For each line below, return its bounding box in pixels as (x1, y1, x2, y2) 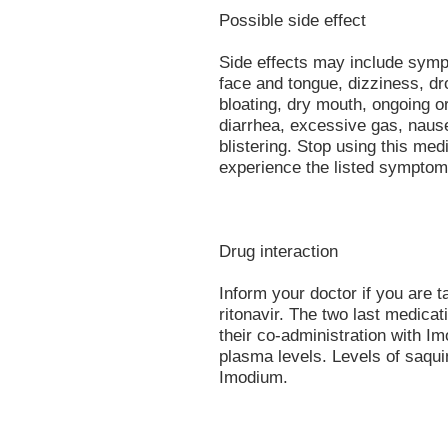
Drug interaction (219, 241, 338, 261)
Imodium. (219, 367, 288, 387)
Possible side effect (219, 10, 366, 30)
